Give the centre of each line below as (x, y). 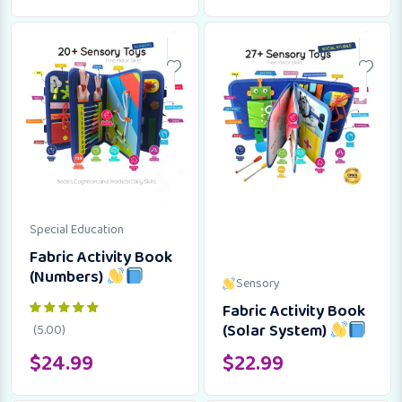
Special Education (77, 229)
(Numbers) (68, 277)
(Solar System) (276, 331)
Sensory (258, 283)
